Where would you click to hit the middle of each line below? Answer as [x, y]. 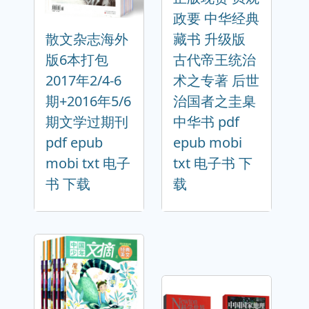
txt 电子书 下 [213, 163]
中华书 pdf [206, 122]
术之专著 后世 [216, 81]
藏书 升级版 [209, 39]
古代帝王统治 [215, 60]
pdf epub [74, 143]
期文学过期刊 [87, 122]
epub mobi [208, 143]
